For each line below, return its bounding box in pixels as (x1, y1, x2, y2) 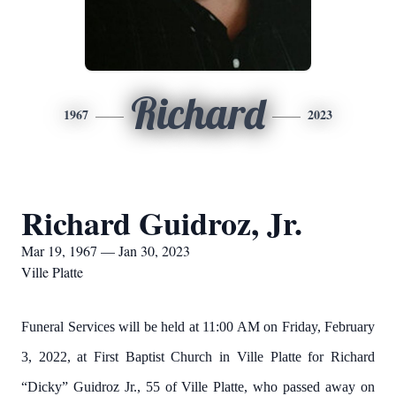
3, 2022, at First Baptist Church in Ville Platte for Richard (21, 349, 375, 364)
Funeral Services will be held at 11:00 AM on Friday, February (21, 319, 375, 334)
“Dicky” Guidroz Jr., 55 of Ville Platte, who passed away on (21, 379, 375, 394)
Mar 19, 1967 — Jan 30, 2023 (21, 241, 190, 260)
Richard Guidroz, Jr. (21, 200, 302, 246)
